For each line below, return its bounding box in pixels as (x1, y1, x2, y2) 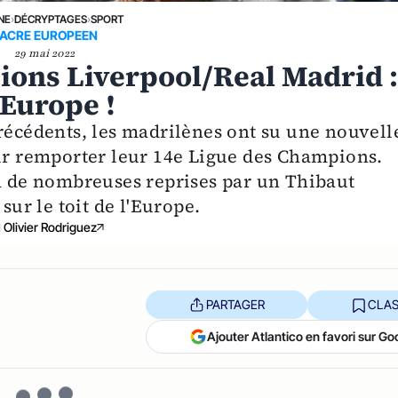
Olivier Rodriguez (3, 219, 97, 235)
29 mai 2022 (14, 45, 76, 60)
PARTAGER (205, 297, 265, 312)
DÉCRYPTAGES (14, 12, 88, 26)
